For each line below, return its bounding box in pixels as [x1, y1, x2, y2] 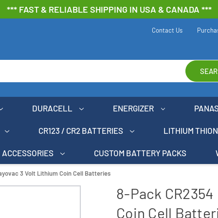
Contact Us [151, 26, 182, 34]
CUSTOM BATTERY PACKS [94, 147, 187, 158]
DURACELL [32, 103, 74, 113]
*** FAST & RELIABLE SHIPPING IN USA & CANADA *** [6, 4, 212, 15]
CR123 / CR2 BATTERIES [38, 125, 125, 135]
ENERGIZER [113, 103, 156, 113]
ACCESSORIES [1, 147, 55, 158]
